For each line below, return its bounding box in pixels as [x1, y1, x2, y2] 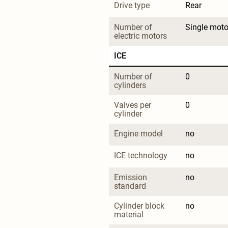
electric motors [114, 31, 167, 41]
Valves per [114, 100, 153, 110]
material [114, 209, 144, 219]
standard [114, 181, 146, 191]
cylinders [114, 80, 146, 90]
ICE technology [114, 150, 167, 160]
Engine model [114, 128, 163, 138]
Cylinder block [114, 201, 166, 211]
